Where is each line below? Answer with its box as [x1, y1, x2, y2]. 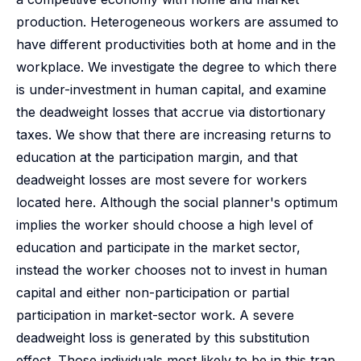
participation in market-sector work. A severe [16, 307, 294, 323]
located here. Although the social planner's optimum [16, 194, 338, 210]
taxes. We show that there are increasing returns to [16, 127, 331, 143]
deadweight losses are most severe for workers [16, 172, 307, 188]
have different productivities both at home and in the [16, 36, 336, 52]
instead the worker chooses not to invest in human [16, 262, 327, 278]
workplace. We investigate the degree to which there [16, 59, 337, 75]
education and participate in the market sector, [16, 239, 301, 255]
